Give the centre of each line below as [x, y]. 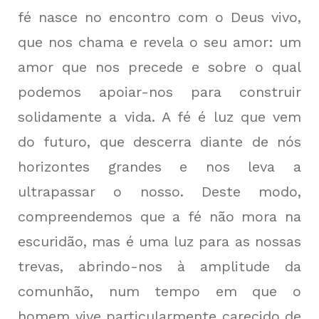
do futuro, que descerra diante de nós [159, 142]
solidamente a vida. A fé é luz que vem [159, 117]
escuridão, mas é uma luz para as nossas [159, 242]
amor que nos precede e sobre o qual [159, 67]
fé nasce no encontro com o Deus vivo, [159, 17]
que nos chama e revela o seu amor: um [159, 42]
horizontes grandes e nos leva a [159, 167]
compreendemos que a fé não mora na [159, 217]
